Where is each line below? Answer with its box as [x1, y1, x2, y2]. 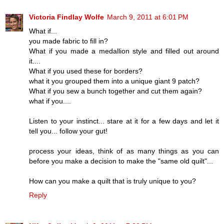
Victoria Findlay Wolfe [29, 13, 104, 21]
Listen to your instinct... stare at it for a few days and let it [29, 117, 219, 125]
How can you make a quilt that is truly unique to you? [29, 177, 196, 185]
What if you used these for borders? [29, 67, 142, 75]
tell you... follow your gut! [29, 127, 107, 135]
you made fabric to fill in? [29, 37, 108, 45]
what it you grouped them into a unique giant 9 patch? [29, 77, 199, 85]
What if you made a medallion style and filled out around [29, 47, 219, 55]
